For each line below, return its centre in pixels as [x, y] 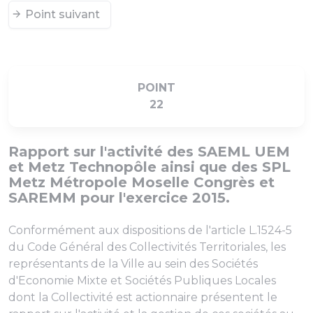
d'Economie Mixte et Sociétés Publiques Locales [142, 281]
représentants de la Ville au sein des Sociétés [133, 264]
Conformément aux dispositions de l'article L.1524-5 [150, 230]
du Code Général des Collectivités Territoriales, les [147, 247]
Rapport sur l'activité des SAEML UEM [149, 152]
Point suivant [63, 14]
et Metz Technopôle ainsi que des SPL [150, 167]
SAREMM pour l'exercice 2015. [119, 198]
